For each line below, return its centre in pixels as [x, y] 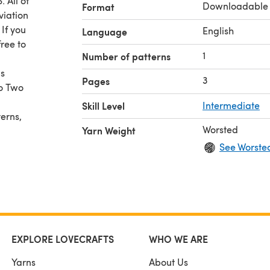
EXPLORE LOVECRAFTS [63, 239]
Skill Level [103, 105]
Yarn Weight [109, 130]
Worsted [220, 129]
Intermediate [231, 105]
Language [105, 31]
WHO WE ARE [178, 239]
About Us [168, 262]
